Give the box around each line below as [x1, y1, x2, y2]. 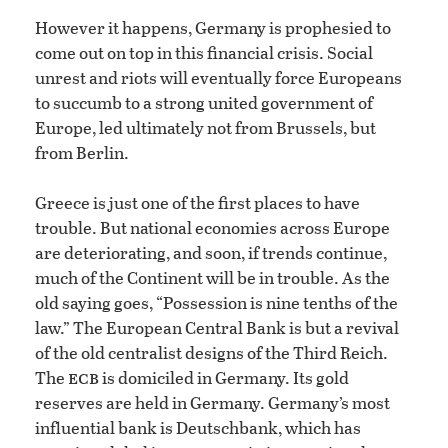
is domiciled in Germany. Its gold [99, 365, 349, 391]
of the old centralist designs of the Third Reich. [35, 340, 388, 366]
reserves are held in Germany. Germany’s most [35, 390, 390, 416]
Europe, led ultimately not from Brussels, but [35, 115, 376, 141]
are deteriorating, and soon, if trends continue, [35, 240, 387, 266]
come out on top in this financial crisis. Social [35, 40, 373, 66]
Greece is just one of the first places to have [35, 190, 360, 216]
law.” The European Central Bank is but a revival [35, 315, 399, 341]
